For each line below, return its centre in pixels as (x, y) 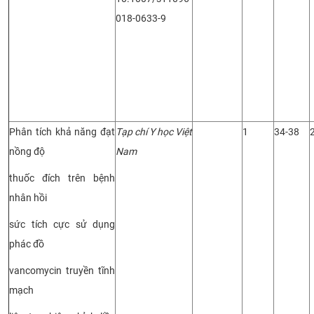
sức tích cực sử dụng (62, 224)
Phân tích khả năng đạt (62, 131)
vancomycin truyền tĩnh (62, 270)
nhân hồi (28, 197)
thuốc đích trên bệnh (62, 178)
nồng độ (27, 151)
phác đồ (27, 244)
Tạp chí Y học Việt (154, 131)
